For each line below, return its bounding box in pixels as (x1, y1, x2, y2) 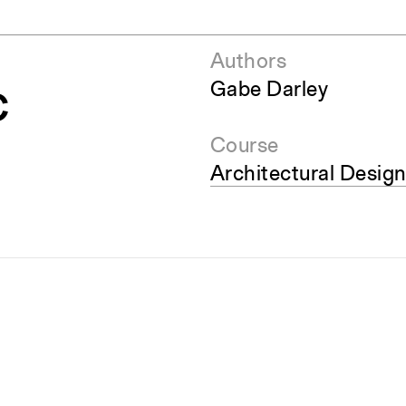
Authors (209, 52, 286, 73)
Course (209, 136, 279, 158)
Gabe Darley (209, 80, 328, 101)
